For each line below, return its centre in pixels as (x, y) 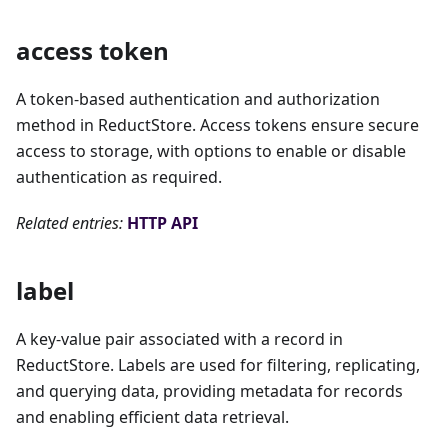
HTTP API (162, 223)
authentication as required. (119, 177)
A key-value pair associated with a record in (179, 339)
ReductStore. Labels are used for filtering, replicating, (218, 365)
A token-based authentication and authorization (198, 99)
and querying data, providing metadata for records (209, 391)
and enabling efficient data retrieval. (152, 417)
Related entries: (69, 223)
